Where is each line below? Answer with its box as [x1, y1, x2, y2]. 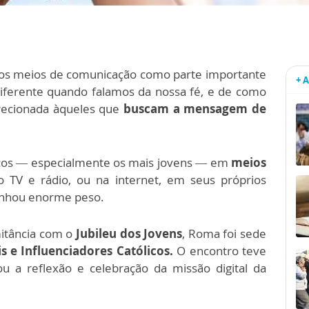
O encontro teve [172, 243, 267, 259]
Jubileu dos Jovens [76, 226, 183, 241]
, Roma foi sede [182, 226, 267, 241]
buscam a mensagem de [123, 101, 267, 117]
